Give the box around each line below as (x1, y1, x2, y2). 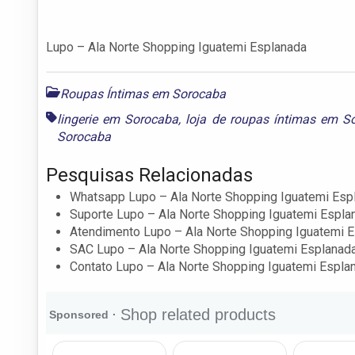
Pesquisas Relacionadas (46, 163, 253, 186)
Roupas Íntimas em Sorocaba (60, 86, 226, 101)
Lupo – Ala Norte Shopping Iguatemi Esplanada (46, 39, 307, 55)
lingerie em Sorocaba (57, 111, 179, 127)
